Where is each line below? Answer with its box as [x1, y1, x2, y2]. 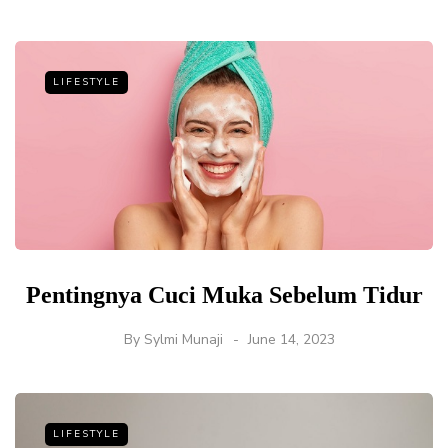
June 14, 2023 [247, 330, 335, 350]
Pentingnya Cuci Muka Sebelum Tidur [25, 282, 423, 309]
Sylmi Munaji [143, 330, 223, 350]
